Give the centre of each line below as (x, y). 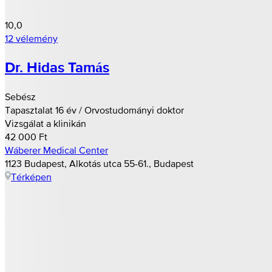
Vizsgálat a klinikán (46, 124)
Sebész (20, 97)
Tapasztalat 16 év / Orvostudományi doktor (94, 110)
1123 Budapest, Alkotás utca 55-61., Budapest (99, 164)
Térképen (31, 177)
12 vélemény (31, 38)
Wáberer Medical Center (56, 150)
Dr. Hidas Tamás (57, 67)
